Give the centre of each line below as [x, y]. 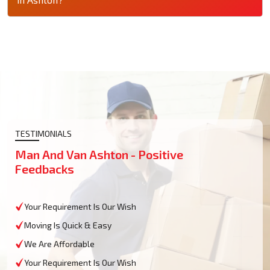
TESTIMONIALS [43, 133]
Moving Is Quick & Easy [68, 225]
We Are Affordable [59, 243]
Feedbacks [45, 168]
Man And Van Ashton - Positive [99, 154]
